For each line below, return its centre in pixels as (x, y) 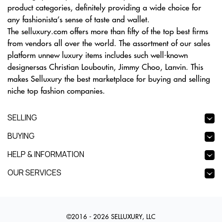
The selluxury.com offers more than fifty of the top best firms (108, 31)
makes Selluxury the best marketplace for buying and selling (109, 78)
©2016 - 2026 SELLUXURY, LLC (111, 216)
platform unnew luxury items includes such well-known (98, 55)
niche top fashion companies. (56, 90)
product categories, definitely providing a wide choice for (104, 7)
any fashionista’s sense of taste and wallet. (79, 19)
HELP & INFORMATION (46, 154)
